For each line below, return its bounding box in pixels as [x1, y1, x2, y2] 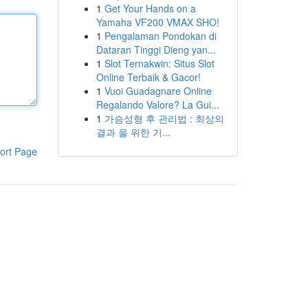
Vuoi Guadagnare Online [104, 84, 212, 98]
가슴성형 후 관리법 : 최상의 [104, 111, 224, 125]
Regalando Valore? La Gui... [96, 98, 219, 111]
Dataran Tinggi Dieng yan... [96, 43, 216, 56]
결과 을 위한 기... [96, 125, 170, 139]
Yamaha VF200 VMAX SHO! [96, 15, 219, 29]
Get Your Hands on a [104, 1, 196, 15]
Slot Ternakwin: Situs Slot [104, 56, 214, 70]
